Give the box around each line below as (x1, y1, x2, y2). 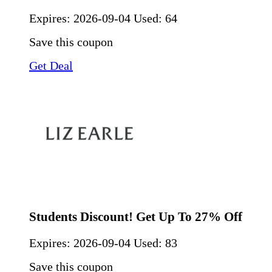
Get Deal (29, 59, 73, 73)
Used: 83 (134, 236, 177, 250)
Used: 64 (134, 12, 177, 25)
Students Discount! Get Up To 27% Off (29, 209, 242, 225)
